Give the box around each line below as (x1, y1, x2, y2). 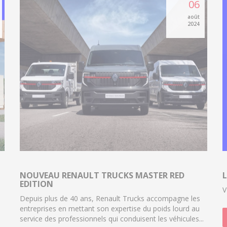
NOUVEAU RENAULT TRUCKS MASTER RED (20, 170, 184, 181)
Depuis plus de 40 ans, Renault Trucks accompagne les (20, 194, 200, 204)
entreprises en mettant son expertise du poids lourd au (20, 204, 200, 214)
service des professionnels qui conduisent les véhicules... (20, 214, 204, 224)
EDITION (20, 178, 53, 190)
